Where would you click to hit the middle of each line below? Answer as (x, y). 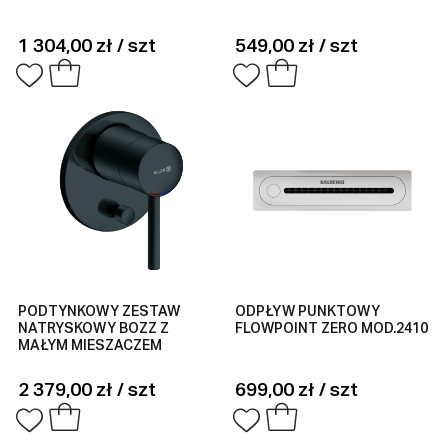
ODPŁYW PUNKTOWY (308, 312)
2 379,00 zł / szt (86, 391)
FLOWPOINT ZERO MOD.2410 (332, 329)
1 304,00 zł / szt (86, 46)
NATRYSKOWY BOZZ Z (93, 329)
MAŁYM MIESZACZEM (89, 346)
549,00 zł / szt (297, 46)
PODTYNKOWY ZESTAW (98, 312)
